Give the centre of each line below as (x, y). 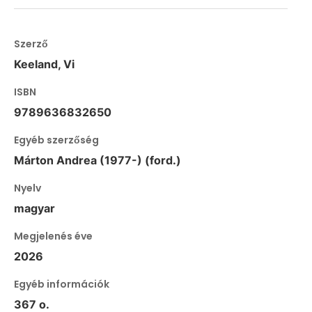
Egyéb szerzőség (56, 140)
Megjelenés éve (53, 236)
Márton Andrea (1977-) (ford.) (97, 161)
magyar (34, 209)
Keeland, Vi (44, 64)
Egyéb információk (62, 284)
